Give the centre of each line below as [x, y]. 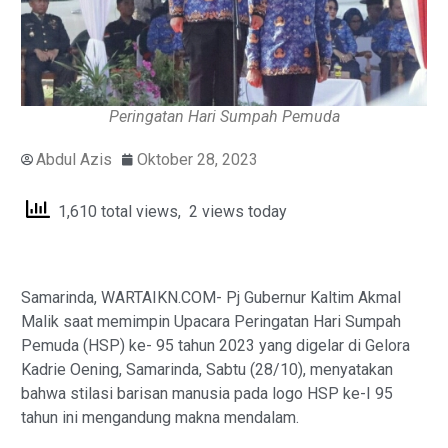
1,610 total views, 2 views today [168, 211]
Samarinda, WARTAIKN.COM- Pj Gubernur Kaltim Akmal [211, 297]
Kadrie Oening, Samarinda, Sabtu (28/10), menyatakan [207, 369]
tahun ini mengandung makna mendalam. [160, 417]
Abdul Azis [74, 159]
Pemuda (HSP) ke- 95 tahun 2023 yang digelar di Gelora [215, 345]
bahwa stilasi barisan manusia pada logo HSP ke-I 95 [207, 393]
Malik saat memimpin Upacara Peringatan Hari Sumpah [211, 321]
